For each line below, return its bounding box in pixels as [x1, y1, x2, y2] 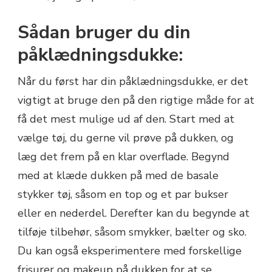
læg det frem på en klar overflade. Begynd [18, 149, 229, 164]
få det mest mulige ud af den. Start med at [18, 111, 234, 126]
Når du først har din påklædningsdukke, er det [18, 73, 248, 89]
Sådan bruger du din [18, 19, 191, 45]
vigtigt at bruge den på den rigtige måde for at [18, 92, 254, 107]
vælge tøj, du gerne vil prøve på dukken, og [18, 130, 234, 145]
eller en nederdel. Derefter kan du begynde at [18, 205, 250, 220]
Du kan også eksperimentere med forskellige [18, 243, 242, 258]
